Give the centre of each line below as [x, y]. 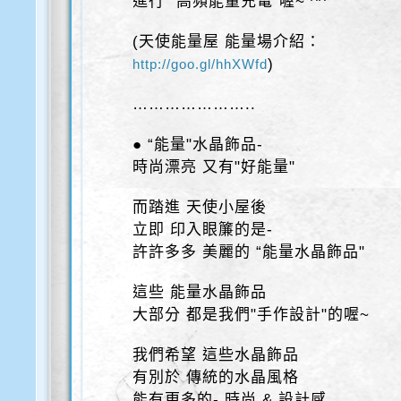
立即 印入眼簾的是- [203, 230]
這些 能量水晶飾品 [200, 292]
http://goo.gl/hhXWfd [200, 64]
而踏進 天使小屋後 [200, 207]
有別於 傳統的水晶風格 [216, 377]
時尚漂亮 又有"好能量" [214, 167]
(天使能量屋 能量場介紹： [227, 42]
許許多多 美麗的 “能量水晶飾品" [249, 252]
